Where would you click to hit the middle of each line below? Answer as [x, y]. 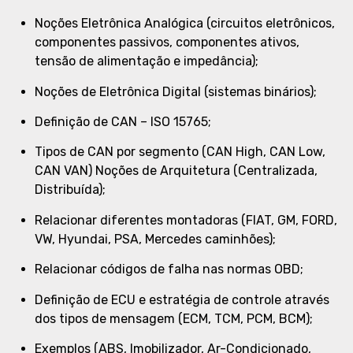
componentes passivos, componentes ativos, [167, 43]
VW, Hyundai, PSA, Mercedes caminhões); [155, 239]
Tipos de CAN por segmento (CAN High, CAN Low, [180, 152]
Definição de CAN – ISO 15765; [123, 122]
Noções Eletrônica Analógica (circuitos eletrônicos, [185, 24]
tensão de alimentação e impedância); [147, 61]
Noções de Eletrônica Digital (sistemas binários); [176, 91]
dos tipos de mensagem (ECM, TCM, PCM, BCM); [174, 318]
